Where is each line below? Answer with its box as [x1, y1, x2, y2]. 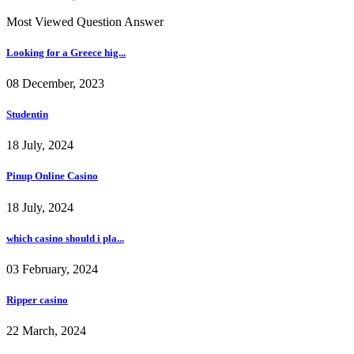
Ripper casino [6, 294, 68, 307]
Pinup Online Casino [6, 170, 98, 183]
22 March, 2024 [6, 324, 86, 338]
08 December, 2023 [6, 76, 104, 90]
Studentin [6, 108, 48, 121]
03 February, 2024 [6, 262, 98, 276]
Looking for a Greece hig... [6, 46, 126, 58]
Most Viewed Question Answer [6, 14, 164, 28]
